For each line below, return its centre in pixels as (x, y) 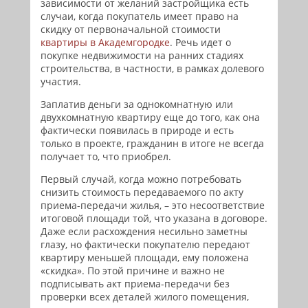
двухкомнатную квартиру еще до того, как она (150, 117)
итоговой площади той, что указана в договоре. (154, 218)
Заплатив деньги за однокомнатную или (137, 104)
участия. (61, 81)
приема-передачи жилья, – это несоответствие (153, 205)
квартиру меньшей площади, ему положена (145, 257)
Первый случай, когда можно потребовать (141, 179)
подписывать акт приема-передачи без (135, 284)
